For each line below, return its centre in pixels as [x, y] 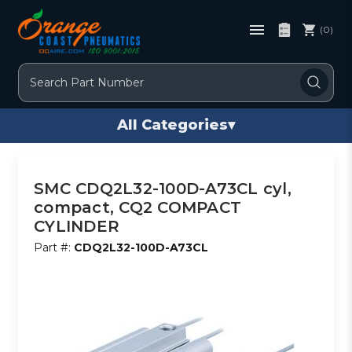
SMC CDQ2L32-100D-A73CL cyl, [163, 188]
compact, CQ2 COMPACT [138, 207]
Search [38, 71]
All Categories [172, 125]
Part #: [54, 247]
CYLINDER [77, 226]
